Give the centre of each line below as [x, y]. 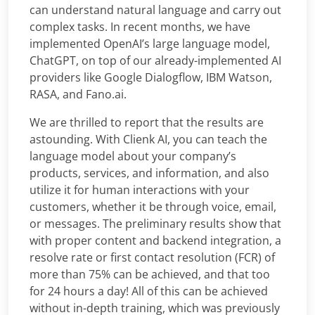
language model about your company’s [133, 156]
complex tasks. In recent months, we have [140, 27]
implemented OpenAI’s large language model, [150, 44]
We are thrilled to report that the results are [147, 123]
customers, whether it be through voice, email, [153, 207]
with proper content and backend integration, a [155, 241]
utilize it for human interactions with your [140, 190]
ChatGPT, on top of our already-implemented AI [155, 61]
